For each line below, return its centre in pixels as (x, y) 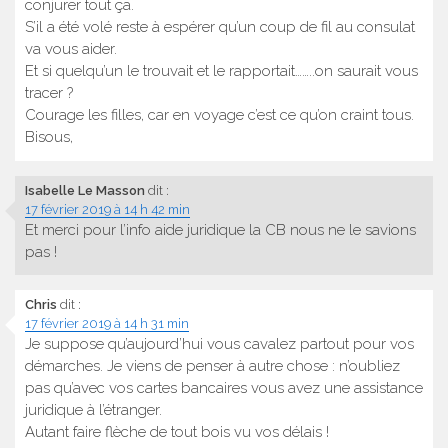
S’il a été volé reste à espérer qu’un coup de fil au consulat (220, 27)
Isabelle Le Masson (85, 190)
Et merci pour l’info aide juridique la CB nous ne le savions (220, 229)
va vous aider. (71, 49)
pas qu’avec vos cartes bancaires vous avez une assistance (224, 388)
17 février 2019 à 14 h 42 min (107, 209)
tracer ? (49, 93)
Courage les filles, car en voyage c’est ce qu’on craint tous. (219, 115)
